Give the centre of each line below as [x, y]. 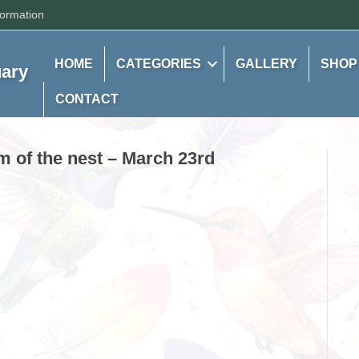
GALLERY [267, 64]
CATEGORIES [159, 64]
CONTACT [87, 99]
